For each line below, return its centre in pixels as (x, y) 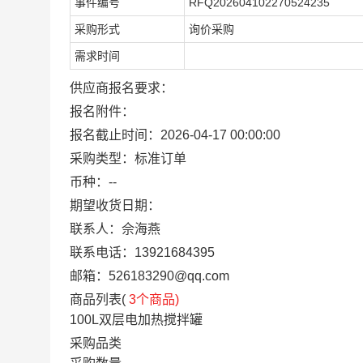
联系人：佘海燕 (115, 229)
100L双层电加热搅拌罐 (136, 320)
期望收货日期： (115, 205)
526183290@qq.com (169, 276)
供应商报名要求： (122, 88)
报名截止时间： (115, 135)
